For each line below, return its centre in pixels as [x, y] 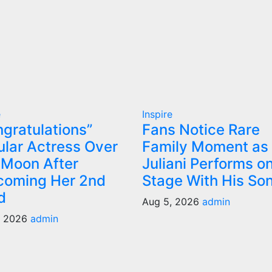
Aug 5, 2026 [172, 202]
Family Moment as [205, 147]
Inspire [157, 114]
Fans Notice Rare [201, 130]
